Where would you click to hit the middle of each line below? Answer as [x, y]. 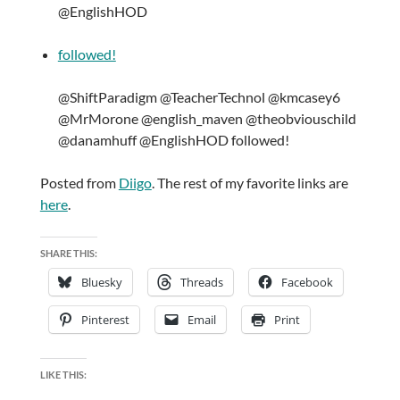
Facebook [307, 283]
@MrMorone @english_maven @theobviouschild [207, 119]
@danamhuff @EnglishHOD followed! [173, 140]
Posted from [79, 183]
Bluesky [101, 283]
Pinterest [105, 320]
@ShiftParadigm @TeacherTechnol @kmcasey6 [199, 97]
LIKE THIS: [63, 375]
